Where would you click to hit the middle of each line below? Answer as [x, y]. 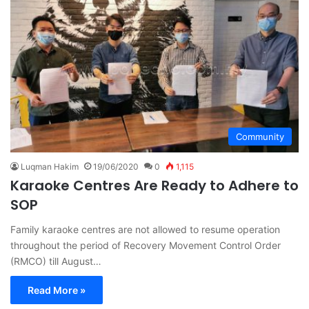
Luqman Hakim [50, 167]
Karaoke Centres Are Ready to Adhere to [154, 186]
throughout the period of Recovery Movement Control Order [146, 246]
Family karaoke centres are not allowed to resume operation [145, 230]
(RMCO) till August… [56, 261]
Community [260, 137]
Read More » [57, 290]
